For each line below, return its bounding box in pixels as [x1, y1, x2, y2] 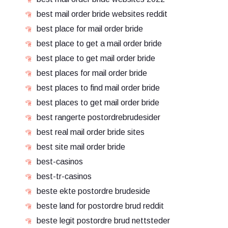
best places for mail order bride [37, 69, 147, 77]
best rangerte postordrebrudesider [37, 113, 160, 122]
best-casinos [37, 157, 83, 166]
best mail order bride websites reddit [37, 10, 167, 18]
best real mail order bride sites [37, 128, 145, 136]
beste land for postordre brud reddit [37, 202, 164, 210]
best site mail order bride [37, 142, 125, 151]
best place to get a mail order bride [37, 39, 162, 48]
